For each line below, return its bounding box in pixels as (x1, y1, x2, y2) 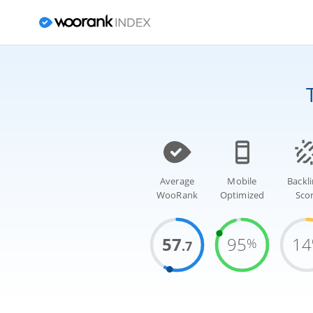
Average (159, 175, 195, 188)
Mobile (227, 175, 257, 188)
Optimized (219, 189, 265, 202)
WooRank (156, 189, 198, 202)
